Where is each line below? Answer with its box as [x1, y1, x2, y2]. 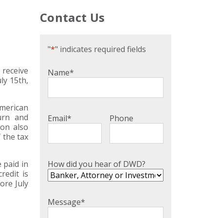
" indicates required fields [55, 44, 146, 55]
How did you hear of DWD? [48, 159, 145, 170]
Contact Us [40, 9, 105, 26]
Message [48, 197, 81, 208]
